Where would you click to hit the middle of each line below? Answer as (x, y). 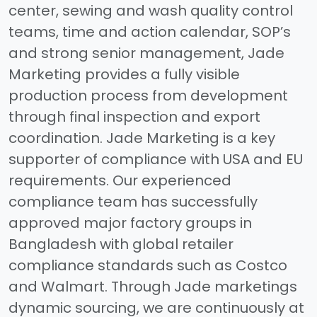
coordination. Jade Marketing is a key (142, 138)
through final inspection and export (134, 116)
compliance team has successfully (133, 201)
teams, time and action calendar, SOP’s (150, 31)
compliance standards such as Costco (148, 265)
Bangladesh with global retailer (121, 244)
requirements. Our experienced (120, 180)
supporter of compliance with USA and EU (156, 159)
